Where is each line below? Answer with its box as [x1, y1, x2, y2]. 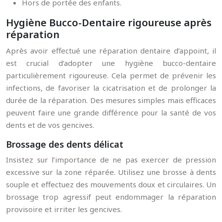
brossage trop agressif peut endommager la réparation [6, 192, 216, 202]
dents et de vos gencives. [6, 120, 94, 130]
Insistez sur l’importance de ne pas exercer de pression [6, 155, 216, 165]
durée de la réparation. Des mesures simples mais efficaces [6, 95, 216, 105]
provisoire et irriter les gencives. [6, 204, 122, 214]
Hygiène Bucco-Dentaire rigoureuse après [6, 16, 212, 29]
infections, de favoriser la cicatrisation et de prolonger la [6, 83, 216, 93]
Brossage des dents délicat [6, 138, 123, 150]
